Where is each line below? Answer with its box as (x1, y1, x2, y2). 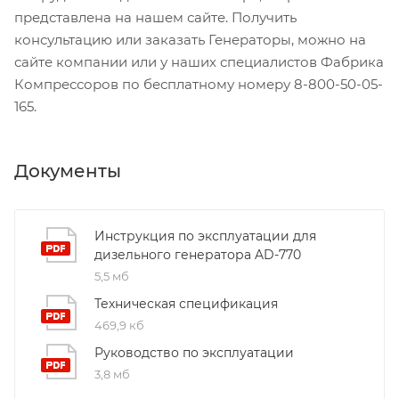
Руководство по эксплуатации (94, 344, 294, 361)
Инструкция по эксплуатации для (94, 227, 316, 244)
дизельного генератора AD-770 (94, 246, 301, 263)
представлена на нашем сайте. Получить (14, 8, 297, 26)
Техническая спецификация (94, 295, 278, 312)
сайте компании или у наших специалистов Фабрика (14, 53, 384, 70)
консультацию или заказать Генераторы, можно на (14, 30, 366, 48)
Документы (14, 159, 121, 182)
